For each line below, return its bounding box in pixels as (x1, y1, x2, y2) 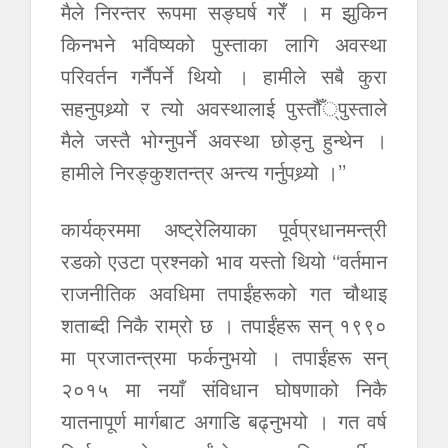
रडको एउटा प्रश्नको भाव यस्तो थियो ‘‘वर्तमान (61, 246, 387, 275)
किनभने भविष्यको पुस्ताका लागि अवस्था (61, 29, 387, 58)
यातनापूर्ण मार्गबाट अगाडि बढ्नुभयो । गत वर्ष (61, 406, 387, 435)
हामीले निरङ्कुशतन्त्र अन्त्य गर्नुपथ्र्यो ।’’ (61, 157, 346, 186)
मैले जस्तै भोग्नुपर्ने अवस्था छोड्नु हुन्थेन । (61, 125, 387, 154)
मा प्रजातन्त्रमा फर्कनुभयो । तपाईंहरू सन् (61, 342, 387, 371)
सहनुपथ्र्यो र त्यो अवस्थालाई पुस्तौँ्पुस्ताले (61, 93, 387, 122)
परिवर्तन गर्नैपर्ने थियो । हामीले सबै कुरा (61, 61, 387, 90)
